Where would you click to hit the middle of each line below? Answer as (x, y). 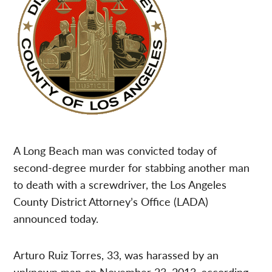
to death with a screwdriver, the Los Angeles (120, 185)
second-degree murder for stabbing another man (132, 168)
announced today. (56, 219)
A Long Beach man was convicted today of (115, 151)
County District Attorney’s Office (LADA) (111, 202)
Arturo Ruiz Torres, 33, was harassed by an (116, 255)
